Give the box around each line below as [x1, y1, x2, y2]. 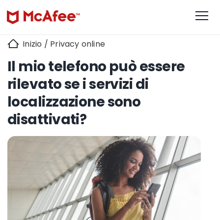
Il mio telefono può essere [7, 56, 185, 76]
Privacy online [50, 38, 106, 50]
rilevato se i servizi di [7, 74, 149, 94]
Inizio [21, 38, 42, 50]
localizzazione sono [7, 92, 141, 111]
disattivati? [7, 110, 87, 129]
